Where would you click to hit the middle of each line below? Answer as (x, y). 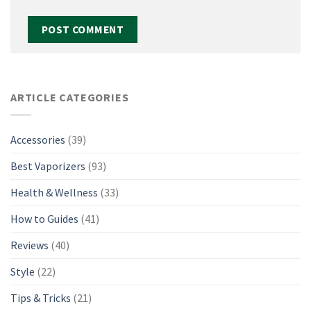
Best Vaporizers (48, 166)
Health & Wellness (54, 192)
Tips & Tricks (41, 297)
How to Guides (44, 218)
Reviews (30, 245)
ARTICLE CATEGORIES (70, 98)
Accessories (38, 139)
